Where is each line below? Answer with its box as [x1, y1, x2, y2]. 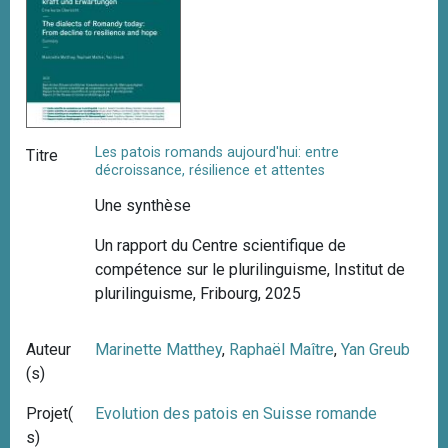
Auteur [26, 340, 71, 359]
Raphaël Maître [229, 340, 335, 359]
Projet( [26, 404, 73, 423]
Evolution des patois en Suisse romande [95, 404, 378, 423]
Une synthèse [95, 196, 192, 215]
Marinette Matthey [95, 340, 223, 359]
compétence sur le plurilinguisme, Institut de [95, 260, 406, 279]
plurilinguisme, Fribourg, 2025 [95, 284, 310, 303]
